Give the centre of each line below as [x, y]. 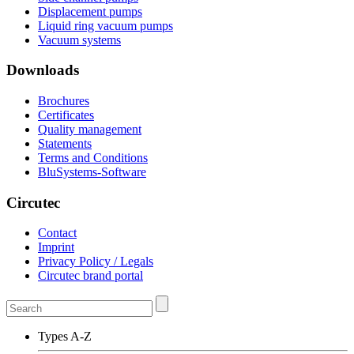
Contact [57, 233]
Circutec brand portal [90, 276]
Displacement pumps [90, 11]
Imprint [56, 247]
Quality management [90, 129]
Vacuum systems [79, 40]
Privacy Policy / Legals [96, 262]
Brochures [64, 100]
